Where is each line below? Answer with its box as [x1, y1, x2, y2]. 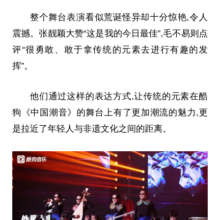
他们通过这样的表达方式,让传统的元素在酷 [30, 91, 208, 102]
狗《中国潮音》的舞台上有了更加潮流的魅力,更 [12, 108, 208, 118]
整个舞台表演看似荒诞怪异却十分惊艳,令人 [30, 12, 208, 23]
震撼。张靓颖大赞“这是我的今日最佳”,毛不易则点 [12, 28, 208, 39]
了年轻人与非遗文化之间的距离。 [39, 124, 171, 134]
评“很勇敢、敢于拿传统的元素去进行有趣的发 [12, 45, 208, 55]
